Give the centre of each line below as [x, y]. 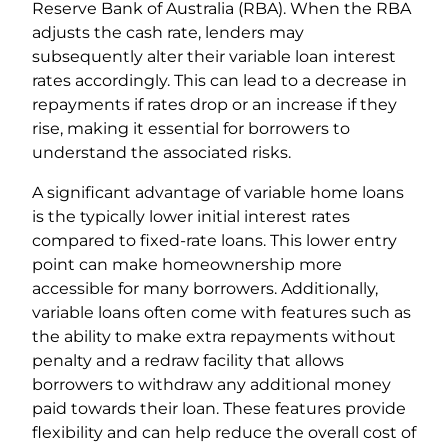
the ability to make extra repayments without [214, 336]
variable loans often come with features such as [221, 312]
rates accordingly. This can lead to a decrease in [219, 80]
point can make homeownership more [187, 264]
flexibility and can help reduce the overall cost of [224, 432]
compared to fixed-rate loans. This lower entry [214, 240]
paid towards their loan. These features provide [219, 408]
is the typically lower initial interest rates [191, 216]
